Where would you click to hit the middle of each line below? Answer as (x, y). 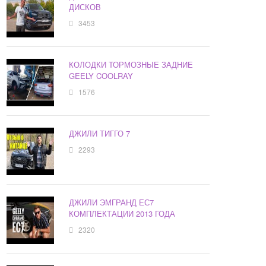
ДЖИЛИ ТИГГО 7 (100, 134)
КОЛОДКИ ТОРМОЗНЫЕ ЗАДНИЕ (131, 65)
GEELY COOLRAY (101, 76)
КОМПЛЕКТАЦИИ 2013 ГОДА (122, 214)
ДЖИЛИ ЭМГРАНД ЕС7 (112, 202)
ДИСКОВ (85, 7)
